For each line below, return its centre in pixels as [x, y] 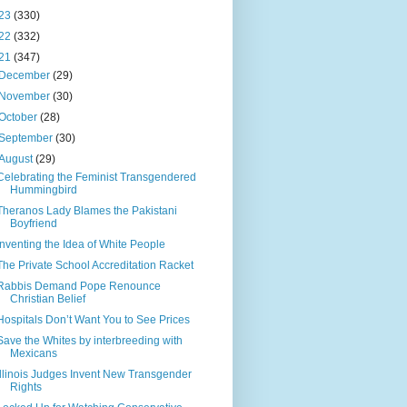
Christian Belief [47, 299]
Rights [25, 387]
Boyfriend [33, 224]
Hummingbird [43, 190]
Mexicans [33, 354]
